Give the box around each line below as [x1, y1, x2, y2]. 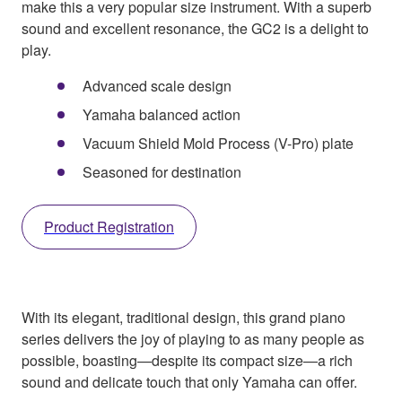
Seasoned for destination [83, 162, 241, 183]
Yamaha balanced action [83, 104, 240, 126]
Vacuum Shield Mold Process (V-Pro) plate [83, 133, 354, 154]
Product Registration [44, 216, 174, 238]
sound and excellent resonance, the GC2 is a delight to [22, 18, 369, 39]
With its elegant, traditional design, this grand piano [22, 307, 345, 328]
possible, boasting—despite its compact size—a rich [22, 350, 353, 371]
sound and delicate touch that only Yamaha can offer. [22, 371, 357, 393]
